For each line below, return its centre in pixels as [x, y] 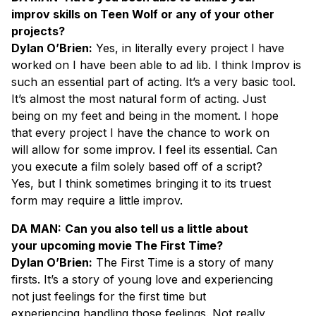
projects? [38, 31]
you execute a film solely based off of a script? [137, 166]
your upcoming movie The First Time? [117, 245]
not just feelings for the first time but [109, 296]
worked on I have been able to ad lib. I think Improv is [156, 65]
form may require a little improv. [97, 200]
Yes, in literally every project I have [188, 48]
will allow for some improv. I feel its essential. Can [144, 149]
